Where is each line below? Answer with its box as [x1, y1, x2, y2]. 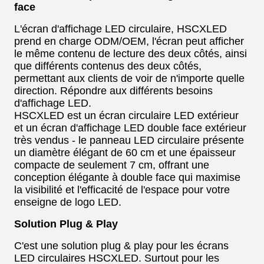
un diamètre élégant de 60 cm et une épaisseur [14, 147, 236, 159]
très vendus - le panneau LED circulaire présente [14, 134, 244, 146]
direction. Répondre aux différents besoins [14, 85, 213, 97]
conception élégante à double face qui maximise [14, 171, 240, 183]
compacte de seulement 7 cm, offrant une [14, 159, 209, 171]
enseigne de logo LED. [14, 196, 121, 208]
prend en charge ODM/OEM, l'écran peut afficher [14, 35, 244, 47]
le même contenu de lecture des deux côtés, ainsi [14, 48, 247, 60]
